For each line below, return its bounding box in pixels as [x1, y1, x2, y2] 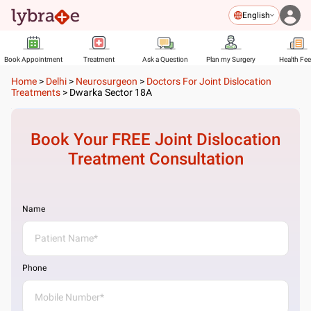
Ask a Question [142, 56, 188, 63]
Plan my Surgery [206, 56, 255, 63]
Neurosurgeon [76, 76, 137, 87]
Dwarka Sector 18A [69, 87, 152, 98]
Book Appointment [3, 56, 62, 63]
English [242, 10, 270, 20]
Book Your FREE [31, 130, 155, 149]
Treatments [11, 87, 60, 98]
